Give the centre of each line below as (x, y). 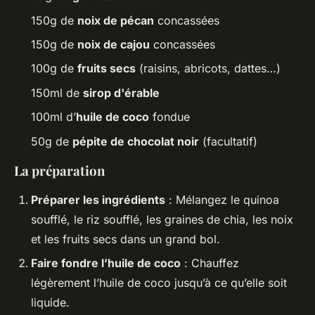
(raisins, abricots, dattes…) (208, 69)
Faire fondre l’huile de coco (106, 263)
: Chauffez (210, 263)
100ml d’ (53, 117)
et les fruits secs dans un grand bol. (126, 239)
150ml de (57, 92)
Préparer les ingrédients (98, 199)
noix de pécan (116, 20)
